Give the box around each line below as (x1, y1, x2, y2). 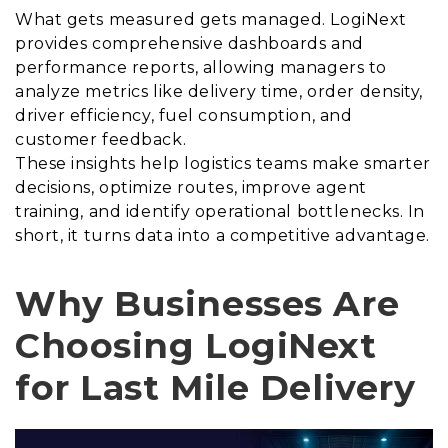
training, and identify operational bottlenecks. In (15, 202, 425, 222)
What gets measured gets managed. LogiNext (15, 10, 407, 30)
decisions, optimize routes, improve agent (15, 178, 367, 198)
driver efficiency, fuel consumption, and (15, 106, 353, 126)
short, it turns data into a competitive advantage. (15, 226, 430, 246)
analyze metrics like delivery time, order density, (15, 82, 423, 102)
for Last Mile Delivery (15, 366, 416, 410)
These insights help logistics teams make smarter (15, 154, 431, 174)
